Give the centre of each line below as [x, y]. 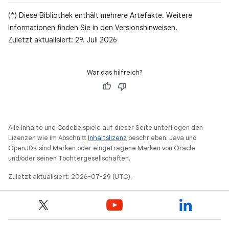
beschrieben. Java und [162, 138]
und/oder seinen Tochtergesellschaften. [69, 158]
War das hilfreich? [114, 72]
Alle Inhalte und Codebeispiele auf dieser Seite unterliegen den [106, 128]
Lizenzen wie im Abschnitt [48, 138]
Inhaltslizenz [107, 138]
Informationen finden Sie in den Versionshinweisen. [93, 28]
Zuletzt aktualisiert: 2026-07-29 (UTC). [70, 177]
